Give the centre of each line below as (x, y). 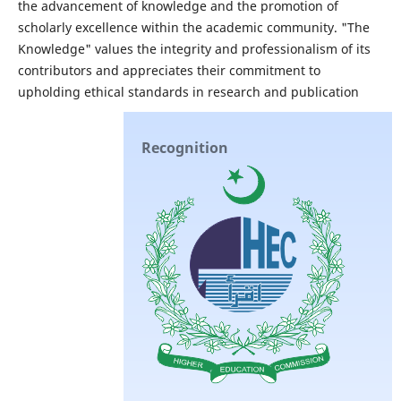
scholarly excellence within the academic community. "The (193, 27)
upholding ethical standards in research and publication (188, 91)
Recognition (185, 147)
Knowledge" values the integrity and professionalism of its (194, 48)
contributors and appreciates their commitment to (169, 70)
